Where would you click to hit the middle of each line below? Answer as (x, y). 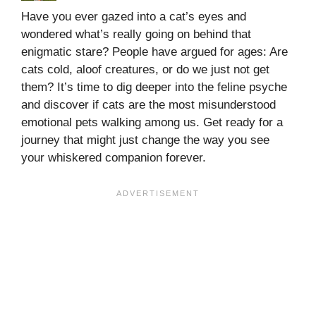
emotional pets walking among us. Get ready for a (152, 123)
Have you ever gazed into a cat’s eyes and (134, 17)
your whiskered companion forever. (114, 158)
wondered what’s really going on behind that (136, 35)
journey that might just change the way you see (145, 140)
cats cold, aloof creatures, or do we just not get (145, 70)
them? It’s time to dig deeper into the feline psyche (154, 87)
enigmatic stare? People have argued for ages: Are (154, 52)
